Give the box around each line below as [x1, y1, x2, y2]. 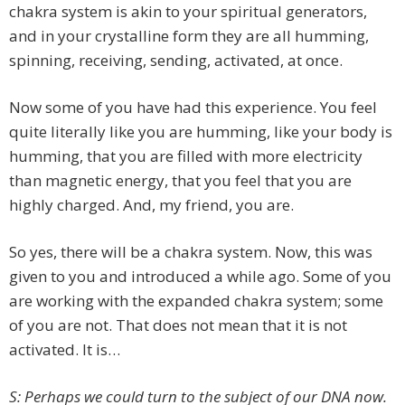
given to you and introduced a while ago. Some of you [9, 266, 391, 287]
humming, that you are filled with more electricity [9, 146, 363, 167]
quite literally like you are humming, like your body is [9, 121, 392, 143]
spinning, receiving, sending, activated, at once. [9, 50, 343, 71]
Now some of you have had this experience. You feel [9, 97, 377, 118]
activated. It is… [9, 339, 120, 361]
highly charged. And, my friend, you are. [9, 194, 294, 216]
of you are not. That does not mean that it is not [9, 315, 347, 336]
